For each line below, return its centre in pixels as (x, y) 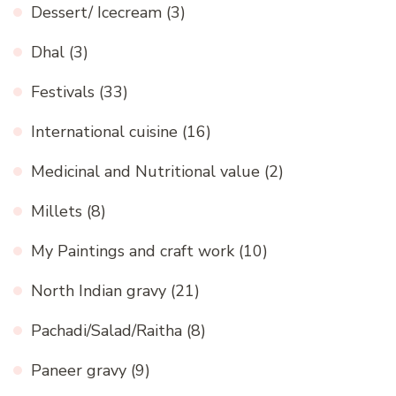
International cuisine (104, 132)
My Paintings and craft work (133, 251)
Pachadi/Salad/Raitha (107, 331)
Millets (57, 212)
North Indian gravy (99, 291)
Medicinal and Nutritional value (145, 172)
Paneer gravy (79, 371)
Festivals (63, 92)
